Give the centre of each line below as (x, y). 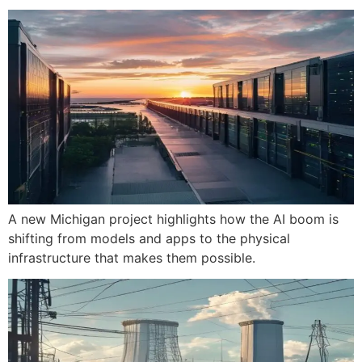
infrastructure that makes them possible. (132, 257)
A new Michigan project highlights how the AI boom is (173, 219)
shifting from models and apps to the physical (149, 238)
